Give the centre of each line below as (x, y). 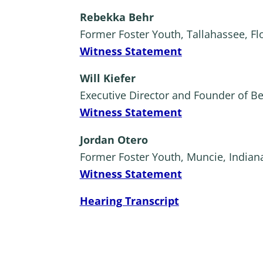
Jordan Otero (114, 139)
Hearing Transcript (129, 201)
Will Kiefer (107, 78)
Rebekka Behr (117, 17)
